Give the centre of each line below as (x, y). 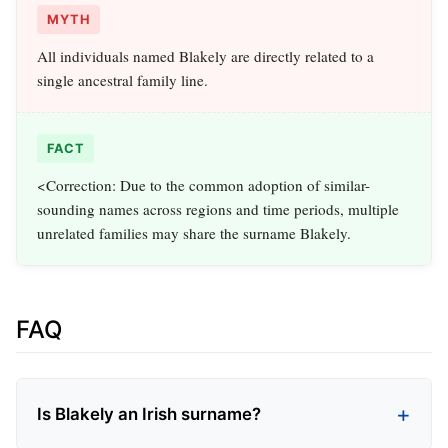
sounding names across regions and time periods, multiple (218, 209)
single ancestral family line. (122, 80)
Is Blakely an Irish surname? (149, 413)
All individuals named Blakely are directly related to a (205, 56)
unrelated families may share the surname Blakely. (194, 233)
